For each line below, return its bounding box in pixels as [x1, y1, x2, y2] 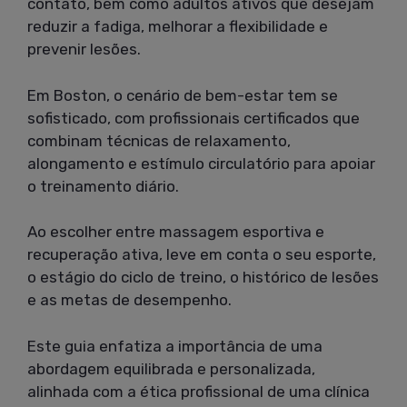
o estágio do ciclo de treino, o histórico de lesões [27, 268, 379, 287]
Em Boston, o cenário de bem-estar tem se [27, 85, 338, 104]
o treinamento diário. [27, 176, 179, 195]
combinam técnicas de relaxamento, [27, 131, 291, 150]
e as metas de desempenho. [27, 291, 232, 310]
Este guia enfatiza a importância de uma [27, 336, 323, 355]
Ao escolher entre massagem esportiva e [27, 223, 324, 242]
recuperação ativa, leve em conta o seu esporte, [27, 245, 376, 264]
